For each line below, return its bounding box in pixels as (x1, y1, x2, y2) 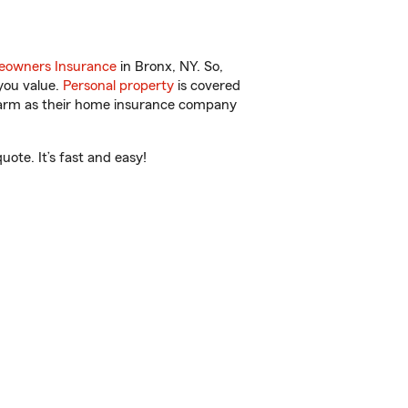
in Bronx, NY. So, (117, 59, 223, 74)
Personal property (63, 78, 174, 93)
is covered (174, 78, 240, 93)
